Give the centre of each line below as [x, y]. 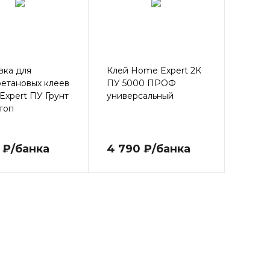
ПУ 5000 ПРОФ [141, 83]
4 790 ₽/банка [148, 149]
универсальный [140, 96]
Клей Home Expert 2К [154, 70]
